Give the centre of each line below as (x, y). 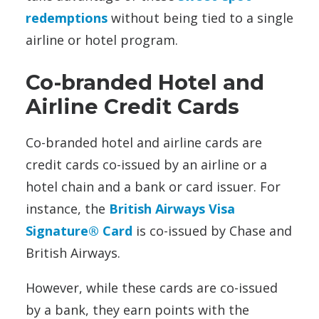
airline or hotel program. (102, 40)
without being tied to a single (200, 17)
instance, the (67, 208)
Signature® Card (79, 230)
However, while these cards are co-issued (152, 287)
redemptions (67, 17)
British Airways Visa (172, 208)
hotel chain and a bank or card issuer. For (153, 186)
